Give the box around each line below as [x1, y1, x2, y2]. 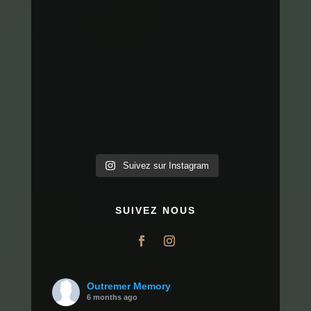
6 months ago [86, 293, 137, 302]
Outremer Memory [86, 280, 171, 292]
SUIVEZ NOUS [115, 205, 196, 217]
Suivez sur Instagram [122, 160, 209, 171]
